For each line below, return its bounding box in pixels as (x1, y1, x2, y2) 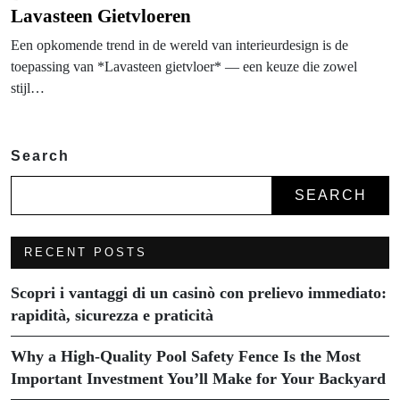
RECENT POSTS (24, 245, 147, 259)
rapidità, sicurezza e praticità (11, 305, 213, 324)
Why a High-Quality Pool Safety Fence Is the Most (11, 346, 361, 365)
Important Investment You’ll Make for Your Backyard (11, 369, 386, 387)
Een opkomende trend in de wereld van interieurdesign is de (11, 37, 348, 53)
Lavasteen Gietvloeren (11, 4, 191, 27)
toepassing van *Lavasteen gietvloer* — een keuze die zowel (11, 58, 357, 74)
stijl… (11, 79, 45, 96)
